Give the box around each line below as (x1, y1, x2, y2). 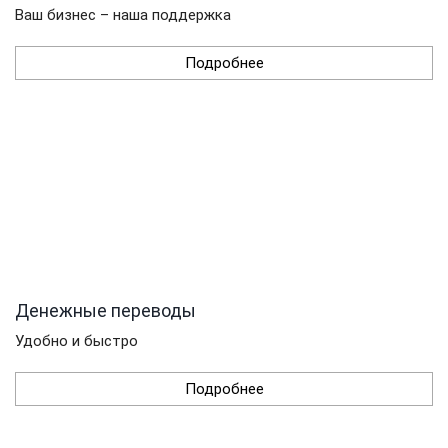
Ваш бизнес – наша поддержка (15, 5, 231, 24)
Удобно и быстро (15, 331, 138, 350)
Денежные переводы (15, 299, 196, 321)
